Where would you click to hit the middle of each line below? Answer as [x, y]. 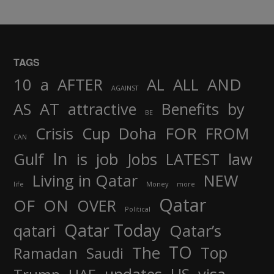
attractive [102, 109]
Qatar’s [195, 231]
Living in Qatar [85, 180]
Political [138, 209]
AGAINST [125, 87]
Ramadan [46, 253]
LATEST [193, 159]
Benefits [190, 109]
